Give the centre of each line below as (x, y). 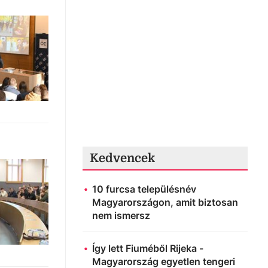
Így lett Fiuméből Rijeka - (148, 248)
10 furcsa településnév (144, 189)
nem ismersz (121, 215)
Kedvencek (122, 158)
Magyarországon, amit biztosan (165, 202)
